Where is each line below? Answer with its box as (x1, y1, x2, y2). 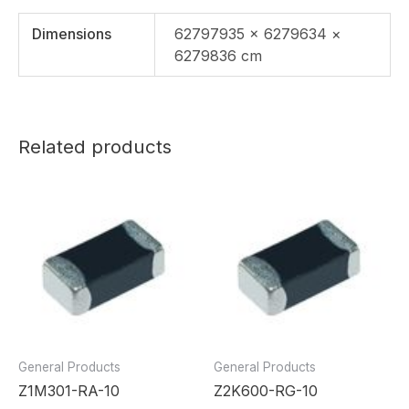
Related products (18, 134, 172, 158)
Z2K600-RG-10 (214, 381, 318, 400)
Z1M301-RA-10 (18, 381, 120, 400)
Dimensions (32, 24, 112, 43)
